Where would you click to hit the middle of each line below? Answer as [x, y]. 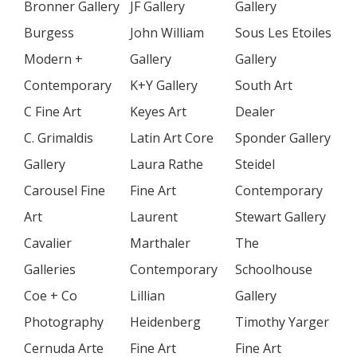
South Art [264, 85]
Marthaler [160, 243]
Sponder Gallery [283, 138]
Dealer [255, 112]
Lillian [147, 296]
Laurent [154, 217]
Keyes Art [158, 112]
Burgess [49, 33]
